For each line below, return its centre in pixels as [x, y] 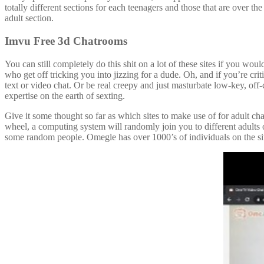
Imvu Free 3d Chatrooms [66, 41]
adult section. [29, 18]
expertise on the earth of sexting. [65, 95]
